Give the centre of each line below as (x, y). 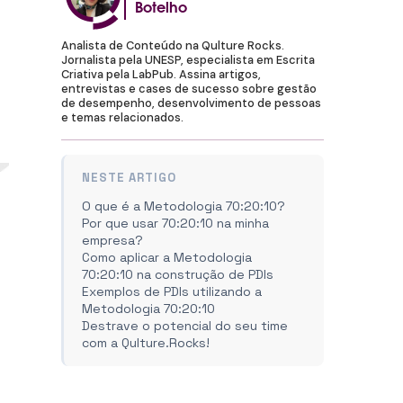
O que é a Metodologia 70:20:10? (184, 206)
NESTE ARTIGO (130, 178)
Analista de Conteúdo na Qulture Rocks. (173, 45)
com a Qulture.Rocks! (146, 343)
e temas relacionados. (122, 117)
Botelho (161, 9)
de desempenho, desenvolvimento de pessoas (191, 103)
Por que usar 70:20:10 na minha (175, 223)
